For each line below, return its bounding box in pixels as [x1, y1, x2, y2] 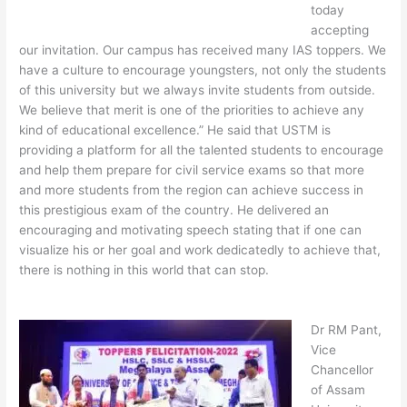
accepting [310, 22, 369, 37]
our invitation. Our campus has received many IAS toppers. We [19, 42, 387, 57]
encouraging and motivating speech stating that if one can [19, 222, 362, 237]
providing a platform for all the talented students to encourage [19, 142, 384, 157]
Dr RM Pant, [310, 322, 382, 337]
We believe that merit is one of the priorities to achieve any [19, 102, 365, 117]
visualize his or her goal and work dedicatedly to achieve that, [19, 242, 382, 257]
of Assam [310, 382, 365, 397]
